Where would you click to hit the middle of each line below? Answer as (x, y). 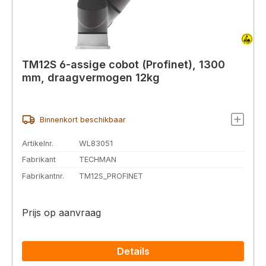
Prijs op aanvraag (61, 213)
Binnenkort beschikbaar (83, 119)
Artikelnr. (38, 143)
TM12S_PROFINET (111, 176)
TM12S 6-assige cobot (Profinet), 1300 (123, 64)
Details (133, 251)
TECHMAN (98, 160)
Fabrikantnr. (43, 176)
